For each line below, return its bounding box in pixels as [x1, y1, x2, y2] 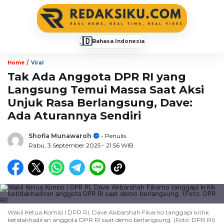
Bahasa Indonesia [92, 37, 144, 44]
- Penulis [99, 131, 126, 139]
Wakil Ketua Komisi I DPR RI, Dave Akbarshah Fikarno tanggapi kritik [7, 208, 209, 216]
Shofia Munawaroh [28, 131, 91, 139]
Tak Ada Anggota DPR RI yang [7, 69, 186, 83]
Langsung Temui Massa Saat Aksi [7, 82, 204, 96]
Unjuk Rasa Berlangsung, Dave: [7, 95, 192, 109]
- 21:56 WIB [102, 141, 133, 149]
